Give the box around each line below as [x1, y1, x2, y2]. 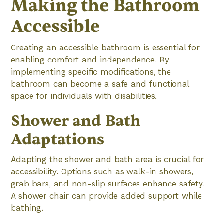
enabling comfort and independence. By [11, 55, 169, 64]
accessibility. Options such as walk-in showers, [11, 167, 193, 176]
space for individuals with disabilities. [11, 91, 157, 101]
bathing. [11, 203, 44, 213]
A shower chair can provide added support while [11, 191, 202, 201]
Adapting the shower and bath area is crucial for [11, 155, 204, 164]
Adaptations [11, 129, 104, 149]
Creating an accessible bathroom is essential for [11, 43, 200, 52]
